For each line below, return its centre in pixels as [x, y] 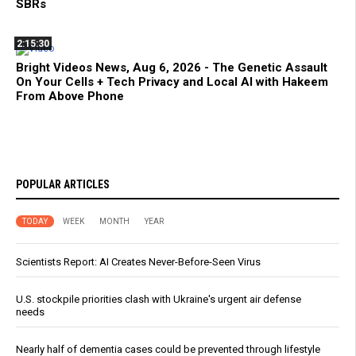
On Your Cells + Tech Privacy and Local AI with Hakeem [172, 81]
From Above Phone [70, 96]
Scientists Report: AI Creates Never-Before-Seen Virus [138, 261]
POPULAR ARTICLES [63, 184]
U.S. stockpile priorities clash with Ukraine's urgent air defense [159, 299]
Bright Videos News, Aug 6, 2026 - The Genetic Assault [172, 67]
